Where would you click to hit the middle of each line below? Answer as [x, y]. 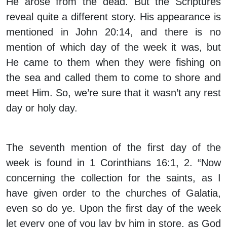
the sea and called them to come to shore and [113, 78]
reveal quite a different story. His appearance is [113, 17]
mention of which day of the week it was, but [113, 47]
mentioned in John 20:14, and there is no [113, 32]
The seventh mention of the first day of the [113, 148]
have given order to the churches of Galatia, [113, 193]
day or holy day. [42, 108]
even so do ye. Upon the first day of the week [113, 209]
